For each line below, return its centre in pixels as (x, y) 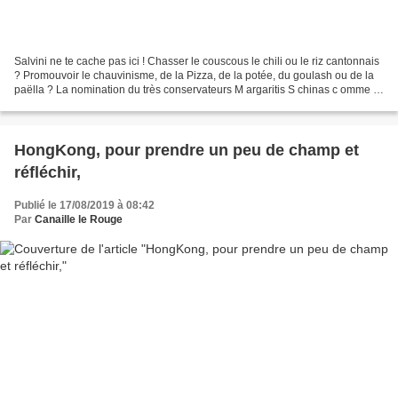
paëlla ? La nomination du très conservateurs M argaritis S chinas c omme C (198, 89)
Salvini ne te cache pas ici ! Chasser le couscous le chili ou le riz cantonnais (197, 61)
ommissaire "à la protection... (84, 103)
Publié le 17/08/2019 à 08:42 (84, 205)
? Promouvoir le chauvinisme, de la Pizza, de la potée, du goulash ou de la (194, 75)
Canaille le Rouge (79, 219)
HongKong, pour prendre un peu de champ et (187, 150)
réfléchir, (48, 172)
